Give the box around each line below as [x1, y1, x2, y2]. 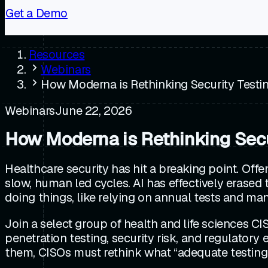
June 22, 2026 [54, 102, 132, 118]
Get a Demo [5, 5, 68, 21]
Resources [29, 46, 85, 62]
